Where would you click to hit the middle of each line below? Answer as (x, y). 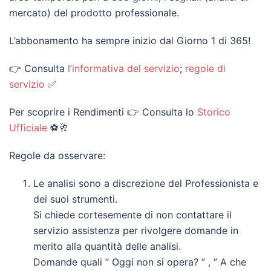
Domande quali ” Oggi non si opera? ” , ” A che (140, 262)
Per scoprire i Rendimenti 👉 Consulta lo (103, 112)
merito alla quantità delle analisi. (107, 246)
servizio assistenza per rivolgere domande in (136, 230)
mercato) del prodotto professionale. (94, 13)
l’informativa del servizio (124, 68)
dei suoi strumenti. (75, 199)
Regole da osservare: (57, 155)
